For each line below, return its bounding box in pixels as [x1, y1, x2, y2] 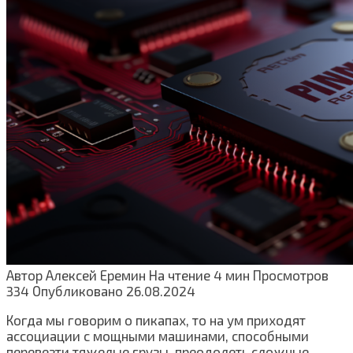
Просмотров [253, 267, 329, 284]
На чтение [149, 267, 210, 284]
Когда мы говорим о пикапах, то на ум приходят [6, 312, 306, 329]
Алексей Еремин [43, 267, 146, 284]
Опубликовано [32, 283, 123, 299]
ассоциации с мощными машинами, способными [6, 328, 309, 344]
